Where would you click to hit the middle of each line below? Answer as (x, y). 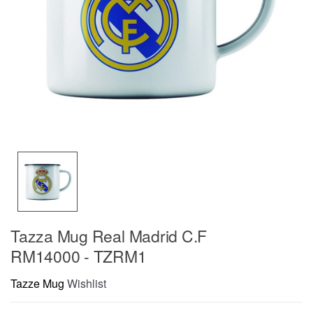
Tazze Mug (37, 284)
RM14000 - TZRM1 (79, 256)
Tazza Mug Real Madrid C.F (109, 235)
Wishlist (87, 284)
